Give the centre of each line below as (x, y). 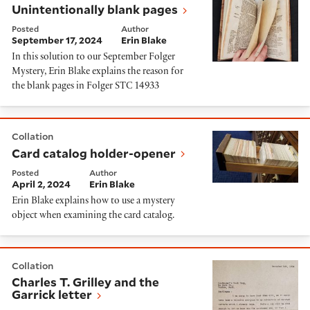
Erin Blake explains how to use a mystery (93, 201)
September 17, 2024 (57, 40)
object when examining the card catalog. (93, 216)
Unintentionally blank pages (95, 10)
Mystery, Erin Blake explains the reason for (98, 73)
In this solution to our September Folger (93, 58)
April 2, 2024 (41, 184)
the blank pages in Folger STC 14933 (85, 87)
